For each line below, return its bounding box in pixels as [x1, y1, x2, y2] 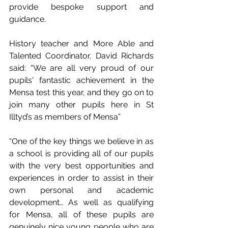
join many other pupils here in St [9, 99, 154, 109]
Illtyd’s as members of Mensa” [9, 111, 123, 122]
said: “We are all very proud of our [9, 63, 154, 73]
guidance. [9, 14, 48, 24]
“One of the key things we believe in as [9, 136, 154, 146]
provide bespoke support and [9, 2, 154, 12]
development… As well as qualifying [9, 197, 154, 207]
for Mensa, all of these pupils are [9, 209, 154, 219]
